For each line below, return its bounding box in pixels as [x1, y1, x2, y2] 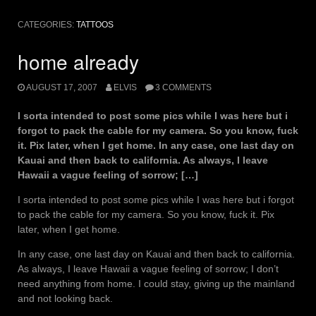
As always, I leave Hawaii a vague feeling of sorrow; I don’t [18, 263, 279, 275]
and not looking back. [18, 293, 113, 305]
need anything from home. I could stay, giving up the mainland [18, 278, 295, 290]
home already [18, 47, 139, 75]
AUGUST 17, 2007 [26, 83, 97, 93]
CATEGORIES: [18, 19, 76, 30]
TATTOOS [76, 19, 114, 30]
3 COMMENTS [154, 83, 212, 93]
